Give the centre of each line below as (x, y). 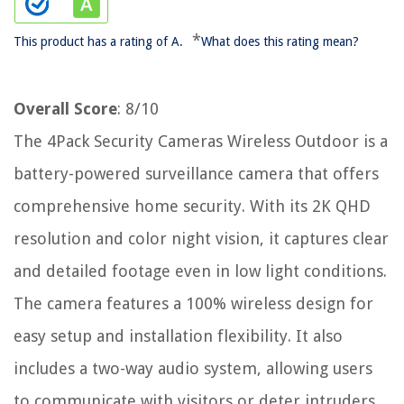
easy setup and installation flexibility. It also (178, 336)
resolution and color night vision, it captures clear (201, 239)
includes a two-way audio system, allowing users (193, 369)
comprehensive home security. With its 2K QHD (192, 207)
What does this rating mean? (280, 42)
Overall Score (65, 109)
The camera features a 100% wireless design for (193, 304)
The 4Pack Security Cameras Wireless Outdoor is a (201, 142)
